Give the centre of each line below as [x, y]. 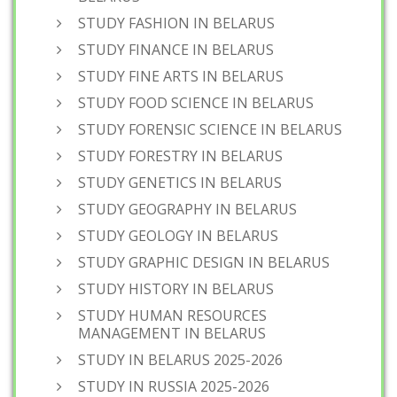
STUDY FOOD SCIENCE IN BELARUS [196, 103]
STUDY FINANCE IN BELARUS [176, 50]
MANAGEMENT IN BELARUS [172, 333]
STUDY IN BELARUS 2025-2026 [180, 360]
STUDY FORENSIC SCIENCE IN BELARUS [210, 129]
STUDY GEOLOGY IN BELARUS [178, 236]
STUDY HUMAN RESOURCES [172, 315]
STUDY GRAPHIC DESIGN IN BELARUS [204, 262]
